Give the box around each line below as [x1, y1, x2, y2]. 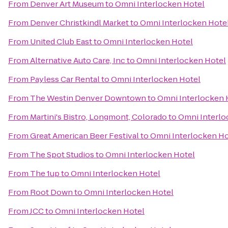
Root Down [30, 187, 73, 197]
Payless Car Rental [30, 74, 100, 84]
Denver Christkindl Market [30, 17, 129, 28]
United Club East [30, 36, 92, 47]
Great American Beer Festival [30, 130, 139, 141]
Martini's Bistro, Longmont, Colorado [30, 111, 167, 122]
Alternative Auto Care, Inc [30, 55, 125, 66]
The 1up [30, 168, 60, 179]
